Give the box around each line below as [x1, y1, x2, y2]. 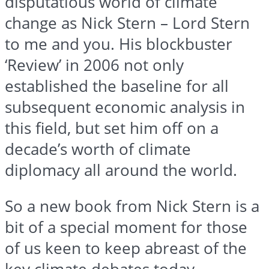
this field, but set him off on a [5, 117, 219, 139]
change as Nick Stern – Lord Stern [5, 12, 250, 34]
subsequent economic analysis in [5, 96, 245, 118]
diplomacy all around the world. [5, 159, 237, 181]
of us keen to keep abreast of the [5, 238, 247, 259]
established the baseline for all [5, 75, 229, 97]
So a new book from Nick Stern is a [5, 196, 259, 217]
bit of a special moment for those [5, 217, 247, 238]
